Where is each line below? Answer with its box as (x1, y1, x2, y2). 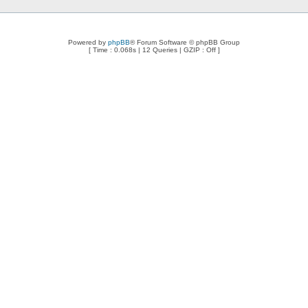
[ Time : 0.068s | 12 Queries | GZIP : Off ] (88, 46, 220, 54)
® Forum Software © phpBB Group (130, 38, 240, 46)
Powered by (68, 38, 108, 46)
